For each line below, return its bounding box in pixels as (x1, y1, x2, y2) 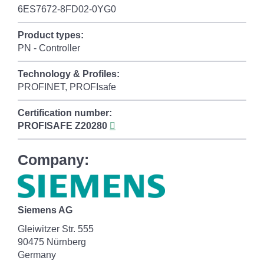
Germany (18, 250, 56, 260)
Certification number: (18, 108, 112, 118)
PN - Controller (18, 43, 80, 53)
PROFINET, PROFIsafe (18, 82, 116, 92)
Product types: (18, 30, 84, 40)
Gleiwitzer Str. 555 (18, 224, 94, 234)
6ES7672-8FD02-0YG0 (18, 4, 116, 14)
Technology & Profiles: (18, 69, 120, 79)
